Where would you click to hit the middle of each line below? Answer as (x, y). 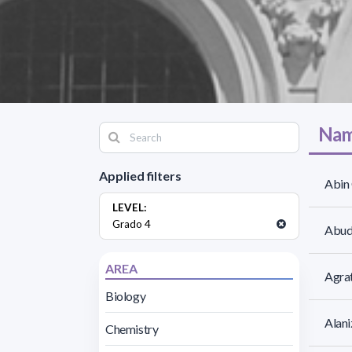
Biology (126, 295)
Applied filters (140, 175)
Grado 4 (132, 224)
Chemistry (132, 328)
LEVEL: (130, 207)
